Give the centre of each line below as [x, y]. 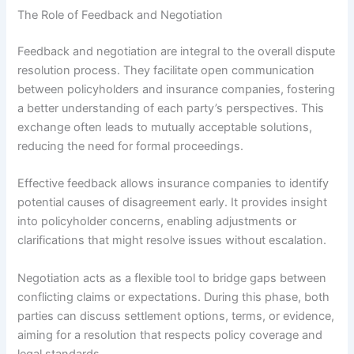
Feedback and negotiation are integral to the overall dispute [177, 51]
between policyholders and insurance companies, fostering [177, 89]
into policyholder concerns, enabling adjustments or [157, 222]
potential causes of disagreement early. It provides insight [173, 203]
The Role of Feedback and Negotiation [121, 15]
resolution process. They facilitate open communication [166, 70]
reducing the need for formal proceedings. [131, 146]
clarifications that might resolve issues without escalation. [172, 241]
